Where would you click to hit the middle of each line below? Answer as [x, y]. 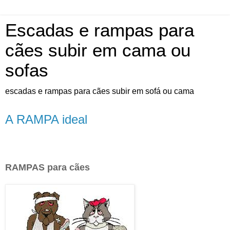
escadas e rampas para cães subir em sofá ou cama [100, 91]
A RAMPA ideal [46, 119]
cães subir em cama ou [98, 50]
